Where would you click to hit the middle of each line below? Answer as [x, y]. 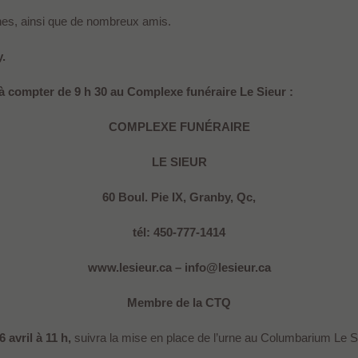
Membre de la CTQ [179, 303]
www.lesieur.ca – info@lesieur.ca [179, 268]
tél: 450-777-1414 [179, 233]
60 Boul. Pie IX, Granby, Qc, [179, 197]
